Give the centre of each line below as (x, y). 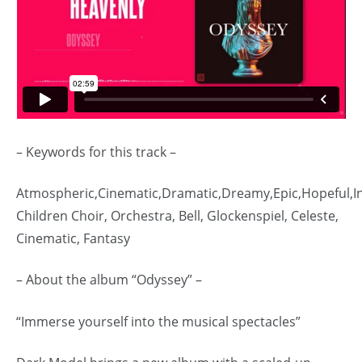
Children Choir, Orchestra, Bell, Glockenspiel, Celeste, (177, 216)
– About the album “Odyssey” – (109, 280)
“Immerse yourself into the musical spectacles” (158, 321)
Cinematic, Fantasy (73, 239)
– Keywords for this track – (96, 152)
